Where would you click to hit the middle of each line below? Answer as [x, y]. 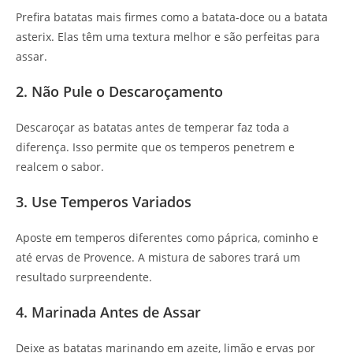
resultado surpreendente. [84, 277]
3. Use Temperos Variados [104, 202]
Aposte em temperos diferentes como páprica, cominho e [167, 238]
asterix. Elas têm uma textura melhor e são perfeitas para [168, 37]
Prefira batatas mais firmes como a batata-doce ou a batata [172, 17]
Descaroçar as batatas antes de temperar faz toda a [152, 128]
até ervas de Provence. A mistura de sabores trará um [158, 258]
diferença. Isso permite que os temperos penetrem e [155, 147]
